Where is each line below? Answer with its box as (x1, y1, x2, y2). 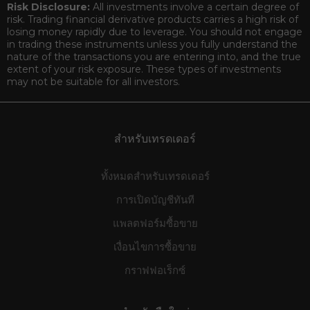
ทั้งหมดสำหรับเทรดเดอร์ (100, 169, 210, 183)
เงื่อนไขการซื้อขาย (113, 239, 197, 253)
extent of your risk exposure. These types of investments (7, 62, 281, 75)
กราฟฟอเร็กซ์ (125, 263, 185, 277)
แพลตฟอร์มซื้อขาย (112, 216, 198, 230)
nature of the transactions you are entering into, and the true (7, 50, 301, 63)
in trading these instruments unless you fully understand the (7, 37, 298, 51)
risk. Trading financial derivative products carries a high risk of (7, 12, 298, 26)
